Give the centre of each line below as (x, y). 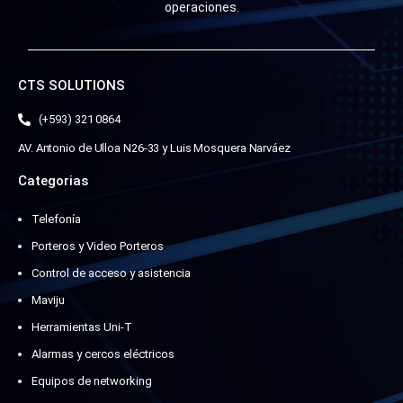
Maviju (48, 300)
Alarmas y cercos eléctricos (103, 354)
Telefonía (56, 219)
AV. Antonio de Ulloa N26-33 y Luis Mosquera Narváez (154, 148)
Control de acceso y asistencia (111, 273)
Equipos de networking (92, 381)
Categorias (53, 181)
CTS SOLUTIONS (72, 86)
